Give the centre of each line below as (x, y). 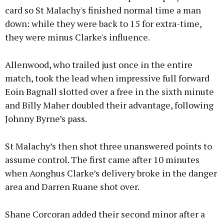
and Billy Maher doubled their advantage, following (109, 105)
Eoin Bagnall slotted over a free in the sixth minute (109, 92)
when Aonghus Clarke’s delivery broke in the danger (111, 173)
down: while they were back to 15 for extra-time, (103, 24)
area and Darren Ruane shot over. (72, 187)
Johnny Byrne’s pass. (46, 119)
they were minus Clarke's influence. (77, 37)
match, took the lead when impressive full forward (107, 78)
